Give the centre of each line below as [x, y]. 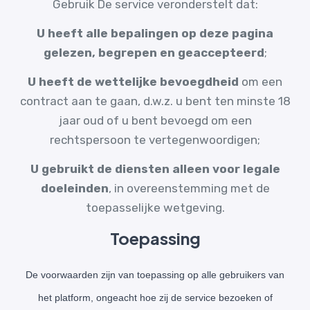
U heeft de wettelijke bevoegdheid [133, 82]
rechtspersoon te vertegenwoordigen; [155, 140]
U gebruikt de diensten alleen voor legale [155, 169]
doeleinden [74, 188]
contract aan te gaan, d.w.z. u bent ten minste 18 [155, 101]
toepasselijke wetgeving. [155, 208]
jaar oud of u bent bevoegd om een [155, 120]
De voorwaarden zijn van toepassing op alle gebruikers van [155, 275]
